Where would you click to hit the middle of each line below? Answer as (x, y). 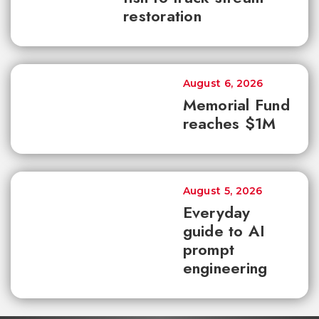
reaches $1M (229, 123)
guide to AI (224, 230)
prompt (208, 249)
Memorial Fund (236, 104)
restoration (162, 15)
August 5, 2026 (223, 190)
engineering (225, 267)
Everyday (216, 212)
